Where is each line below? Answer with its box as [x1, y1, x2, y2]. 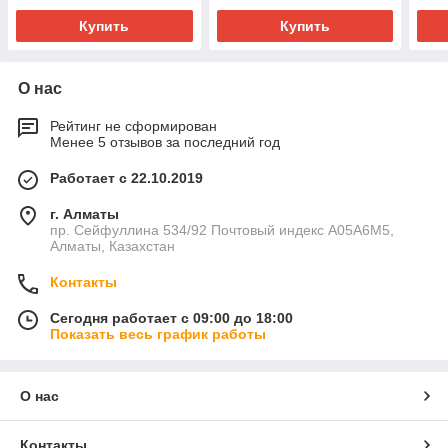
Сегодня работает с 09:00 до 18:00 [50, 310, 293, 327]
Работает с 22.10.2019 [50, 170, 203, 187]
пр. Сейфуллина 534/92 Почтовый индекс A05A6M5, [50, 222, 394, 239]
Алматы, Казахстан [50, 238, 175, 255]
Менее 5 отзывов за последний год [50, 134, 280, 151]
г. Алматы [50, 206, 119, 223]
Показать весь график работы [50, 326, 266, 343]
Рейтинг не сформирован [50, 118, 217, 135]
